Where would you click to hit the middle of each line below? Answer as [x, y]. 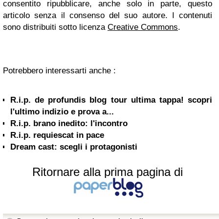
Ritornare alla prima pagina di [108, 172]
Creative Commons [143, 27]
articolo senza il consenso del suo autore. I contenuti [108, 16]
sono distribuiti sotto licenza [55, 27]
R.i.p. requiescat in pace [57, 135]
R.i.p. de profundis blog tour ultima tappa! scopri [111, 100]
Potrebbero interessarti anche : [59, 71]
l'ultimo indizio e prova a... [62, 112]
